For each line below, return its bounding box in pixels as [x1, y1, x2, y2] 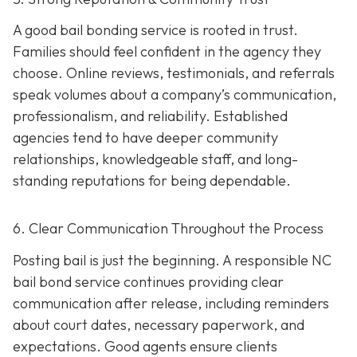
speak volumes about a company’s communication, [13, 85, 336, 104]
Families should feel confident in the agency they [13, 42, 321, 61]
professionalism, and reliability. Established [13, 107, 288, 126]
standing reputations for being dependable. [13, 171, 291, 190]
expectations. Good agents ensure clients [13, 336, 277, 355]
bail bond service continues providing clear [13, 272, 284, 291]
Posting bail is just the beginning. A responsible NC [13, 250, 331, 269]
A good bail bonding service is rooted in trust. [13, 21, 298, 40]
